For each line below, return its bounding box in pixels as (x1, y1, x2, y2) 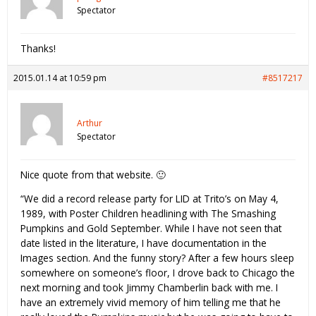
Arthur (77, 116, 102, 129)
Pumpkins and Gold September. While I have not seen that (20, 221, 281, 236)
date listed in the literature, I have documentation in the (20, 236, 267, 250)
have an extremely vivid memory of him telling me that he (20, 296, 281, 310)
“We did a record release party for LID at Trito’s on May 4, (20, 192, 279, 206)
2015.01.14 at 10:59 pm (13, 71, 107, 84)
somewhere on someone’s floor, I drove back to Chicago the (20, 266, 295, 280)
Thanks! (20, 41, 56, 55)
